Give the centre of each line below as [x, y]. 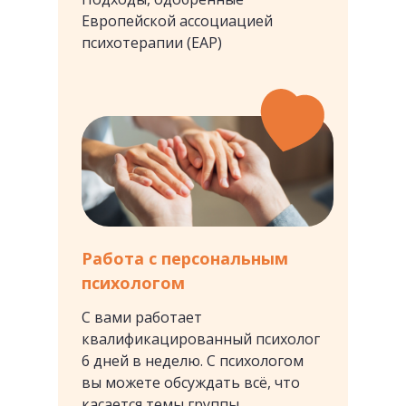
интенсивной [330, 388]
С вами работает [142, 317]
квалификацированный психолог [201, 339]
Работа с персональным [185, 258]
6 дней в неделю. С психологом [193, 361]
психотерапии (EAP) [152, 43]
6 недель [329, 359]
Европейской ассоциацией [177, 21]
